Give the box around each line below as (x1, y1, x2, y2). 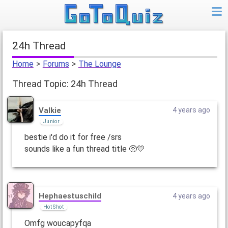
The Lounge (78, 59, 121, 69)
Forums (42, 59, 69, 69)
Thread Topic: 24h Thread (12, 78, 118, 90)
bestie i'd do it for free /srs (24, 132, 122, 142)
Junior (43, 118, 60, 124)
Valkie (38, 105, 61, 115)
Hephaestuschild (38, 191, 101, 201)
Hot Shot (43, 204, 64, 210)
